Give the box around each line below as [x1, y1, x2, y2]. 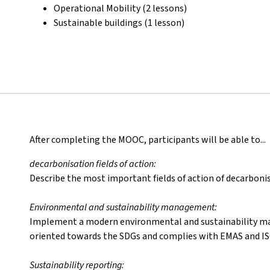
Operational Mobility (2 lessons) [54, 2, 187, 15]
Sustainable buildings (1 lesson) [54, 16, 184, 30]
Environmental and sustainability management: [30, 201, 217, 214]
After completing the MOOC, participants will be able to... [30, 133, 266, 146]
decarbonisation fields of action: [30, 157, 156, 171]
